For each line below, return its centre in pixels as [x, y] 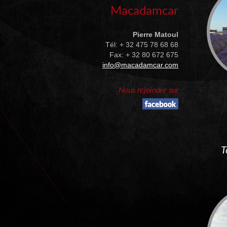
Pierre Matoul [156, 34]
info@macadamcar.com [140, 65]
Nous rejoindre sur [148, 90]
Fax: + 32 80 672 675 [144, 55]
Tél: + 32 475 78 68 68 [142, 45]
